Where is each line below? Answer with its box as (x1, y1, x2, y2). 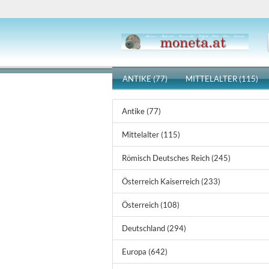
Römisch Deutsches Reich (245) (122, 153, 231, 163)
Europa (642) (122, 247, 168, 256)
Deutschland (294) (122, 223, 186, 233)
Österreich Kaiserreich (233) (122, 177, 220, 186)
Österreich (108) (122, 200, 180, 210)
